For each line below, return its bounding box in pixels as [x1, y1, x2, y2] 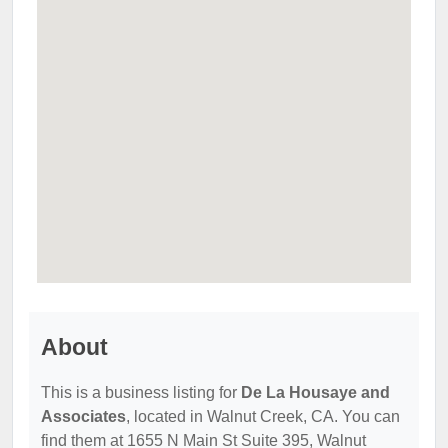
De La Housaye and [241, 383, 390, 401]
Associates [41, 407, 126, 425]
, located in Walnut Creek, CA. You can [126, 407, 400, 425]
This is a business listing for [41, 383, 241, 401]
